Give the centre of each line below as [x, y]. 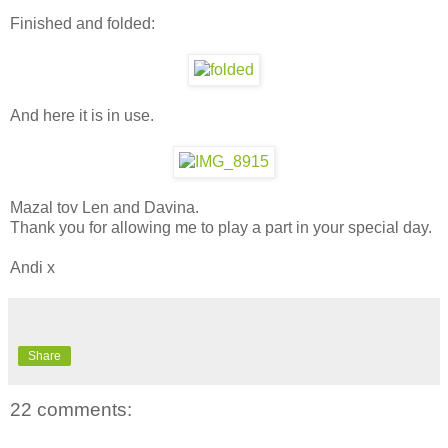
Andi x [32, 267]
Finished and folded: [82, 23]
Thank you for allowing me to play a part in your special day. [221, 227]
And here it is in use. [82, 115]
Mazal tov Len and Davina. [104, 207]
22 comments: [71, 409]
